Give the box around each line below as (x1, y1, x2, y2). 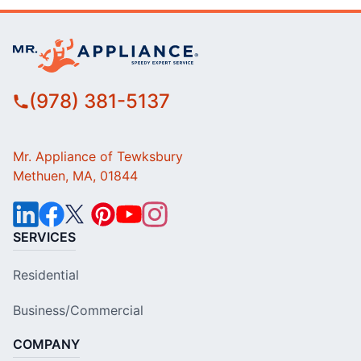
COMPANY (13, 336, 80, 353)
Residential (13, 267, 79, 284)
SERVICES (13, 229, 76, 246)
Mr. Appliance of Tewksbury (13, 148, 183, 165)
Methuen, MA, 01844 (13, 168, 138, 185)
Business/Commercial (13, 302, 143, 319)
